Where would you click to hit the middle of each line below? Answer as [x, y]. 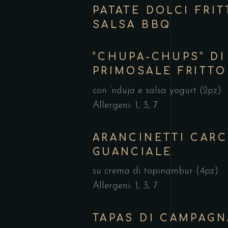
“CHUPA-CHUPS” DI [159, 57]
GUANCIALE [133, 152]
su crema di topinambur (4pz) [155, 171]
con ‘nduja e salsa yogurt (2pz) [157, 91]
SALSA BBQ [132, 25]
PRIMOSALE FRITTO [160, 71]
